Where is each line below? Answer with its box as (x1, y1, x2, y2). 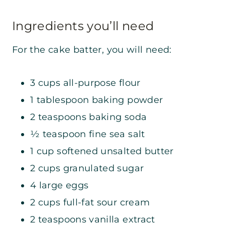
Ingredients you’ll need (12, 19, 154, 34)
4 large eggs (30, 180, 89, 191)
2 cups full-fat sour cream (30, 197, 150, 208)
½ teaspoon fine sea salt (30, 129, 145, 140)
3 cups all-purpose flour (30, 77, 141, 89)
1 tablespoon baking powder (30, 94, 163, 106)
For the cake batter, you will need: (12, 44, 172, 56)
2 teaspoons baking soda (30, 111, 147, 123)
